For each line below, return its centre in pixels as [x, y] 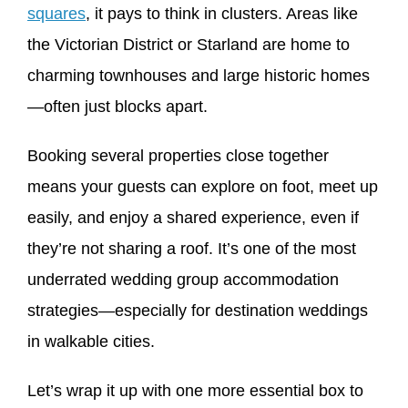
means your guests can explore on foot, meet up [203, 186]
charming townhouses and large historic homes [199, 75]
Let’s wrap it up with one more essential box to [195, 390]
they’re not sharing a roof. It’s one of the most [192, 248]
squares [56, 13]
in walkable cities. [91, 341]
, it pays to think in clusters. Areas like [222, 13]
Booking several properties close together [178, 155]
